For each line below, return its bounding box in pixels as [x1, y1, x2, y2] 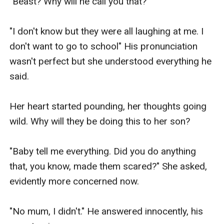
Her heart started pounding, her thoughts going [9, 100, 207, 112]
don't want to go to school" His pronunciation [9, 40, 198, 52]
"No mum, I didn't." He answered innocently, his [9, 205, 203, 217]
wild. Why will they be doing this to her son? [9, 115, 190, 127]
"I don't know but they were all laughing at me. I [9, 25, 204, 37]
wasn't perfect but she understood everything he [9, 55, 212, 67]
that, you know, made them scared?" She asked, [9, 160, 207, 172]
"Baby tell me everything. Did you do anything [9, 145, 196, 157]
